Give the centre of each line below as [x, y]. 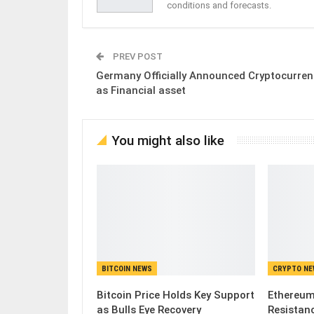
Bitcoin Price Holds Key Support [176, 295]
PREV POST [137, 56]
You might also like [168, 140]
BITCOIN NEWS [127, 268]
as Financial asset [141, 90]
